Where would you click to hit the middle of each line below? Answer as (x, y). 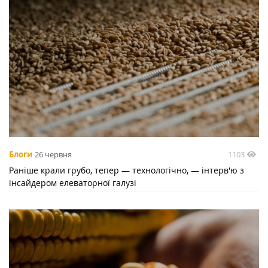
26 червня (53, 155)
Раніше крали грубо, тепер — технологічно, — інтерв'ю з (127, 170)
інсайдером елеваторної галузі (73, 182)
